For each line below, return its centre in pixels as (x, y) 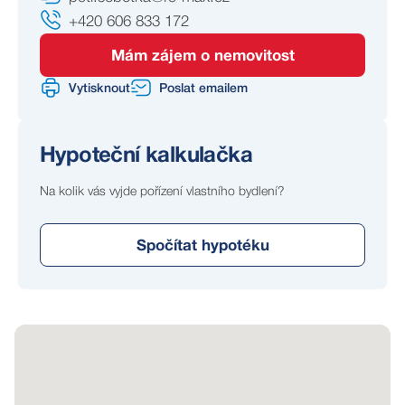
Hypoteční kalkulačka (146, 156)
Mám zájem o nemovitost (202, 56)
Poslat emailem (203, 89)
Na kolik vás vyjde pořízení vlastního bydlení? (162, 192)
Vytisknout (99, 89)
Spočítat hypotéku (202, 246)
